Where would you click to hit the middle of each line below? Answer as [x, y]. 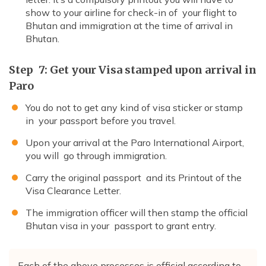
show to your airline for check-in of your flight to [131, 13]
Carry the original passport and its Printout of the [134, 178]
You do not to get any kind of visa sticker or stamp [134, 108]
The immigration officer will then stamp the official [137, 213]
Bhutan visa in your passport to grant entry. [121, 226]
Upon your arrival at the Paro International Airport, [135, 143]
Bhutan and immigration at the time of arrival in [129, 26]
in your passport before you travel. [102, 121]
